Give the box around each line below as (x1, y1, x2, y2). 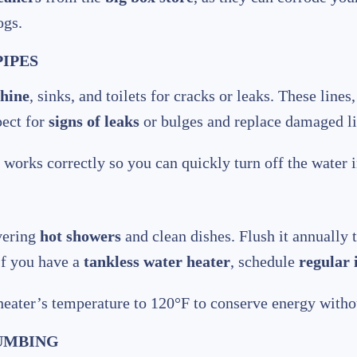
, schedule (230, 253, 299, 271)
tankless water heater (84, 253, 230, 271)
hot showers (40, 227, 121, 245)
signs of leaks (49, 112, 139, 131)
